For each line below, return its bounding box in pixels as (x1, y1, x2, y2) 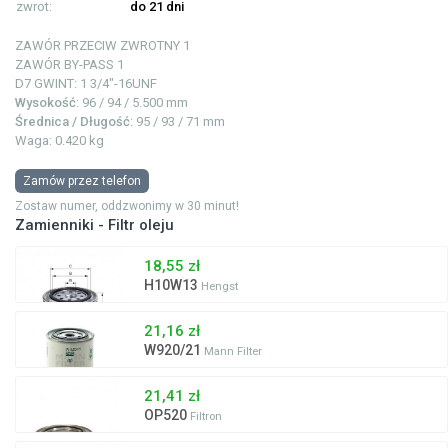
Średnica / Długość (15, 114, 130, 130)
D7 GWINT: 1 (15, 76, 87, 92)
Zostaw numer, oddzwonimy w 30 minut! (15, 199, 239, 214)
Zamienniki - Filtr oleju (15, 216, 174, 235)
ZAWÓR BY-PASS (15, 57, 114, 73)
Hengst (200, 280, 238, 294)
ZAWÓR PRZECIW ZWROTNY (15, 38, 180, 54)
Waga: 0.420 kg (15, 133, 104, 149)
